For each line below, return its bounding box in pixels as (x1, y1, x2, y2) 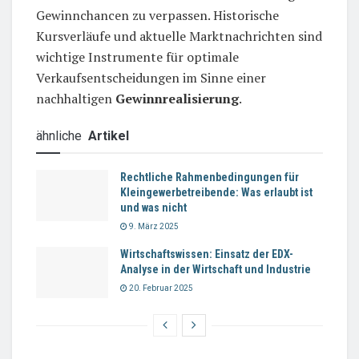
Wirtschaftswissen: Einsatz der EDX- (120, 247, 293, 260)
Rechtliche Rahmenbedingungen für (120, 170, 299, 184)
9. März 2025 (127, 221, 179, 231)
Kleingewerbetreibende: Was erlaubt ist (120, 185, 313, 199)
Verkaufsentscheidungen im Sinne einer (36, 68, 266, 87)
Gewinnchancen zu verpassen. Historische (36, 6, 279, 24)
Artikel (88, 127, 129, 143)
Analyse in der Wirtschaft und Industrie (120, 262, 311, 276)
